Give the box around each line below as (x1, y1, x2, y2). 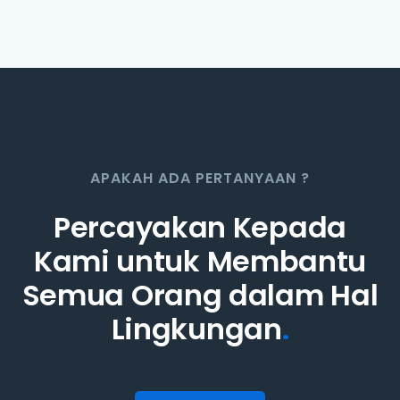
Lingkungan (111, 309, 282, 350)
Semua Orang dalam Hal (21, 275, 379, 316)
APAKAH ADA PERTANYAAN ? (90, 168, 310, 189)
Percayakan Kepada (54, 207, 346, 248)
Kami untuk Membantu (33, 241, 367, 282)
